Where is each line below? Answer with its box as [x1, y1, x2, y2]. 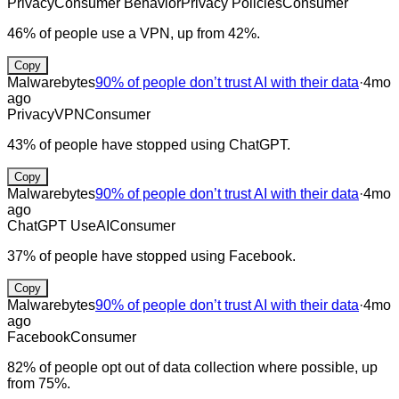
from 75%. [7, 375, 70, 391]
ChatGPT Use [7, 217, 96, 233]
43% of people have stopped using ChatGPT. [7, 136, 290, 152]
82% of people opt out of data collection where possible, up [7, 359, 378, 375]
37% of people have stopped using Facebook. [7, 248, 296, 264]
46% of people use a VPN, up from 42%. [7, 25, 260, 41]
